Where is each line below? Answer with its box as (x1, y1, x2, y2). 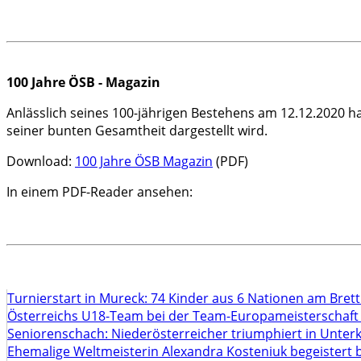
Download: (6, 152, 75, 170)
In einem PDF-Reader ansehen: (6, 183, 193, 201)
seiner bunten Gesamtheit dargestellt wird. (6, 122, 268, 139)
